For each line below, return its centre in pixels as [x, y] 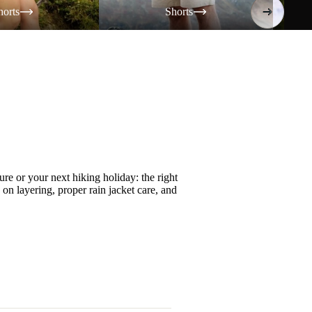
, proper [70, 189]
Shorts [179, 11]
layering [34, 189]
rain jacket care [122, 189]
